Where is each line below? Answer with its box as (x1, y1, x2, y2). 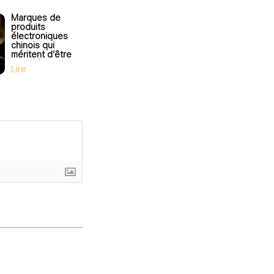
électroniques (11, 31, 68, 41)
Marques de (11, 12, 61, 23)
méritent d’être (11, 49, 72, 59)
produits (11, 21, 45, 32)
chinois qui (11, 40, 54, 50)
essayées (11, 58, 51, 68)
